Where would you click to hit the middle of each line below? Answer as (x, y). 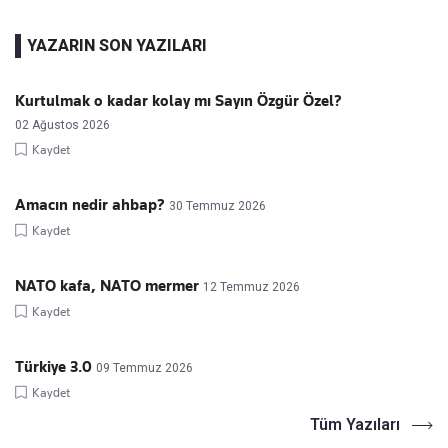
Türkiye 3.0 (53, 367)
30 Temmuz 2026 (217, 206)
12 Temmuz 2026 (251, 287)
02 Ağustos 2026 (62, 125)
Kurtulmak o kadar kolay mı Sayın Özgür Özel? (178, 101)
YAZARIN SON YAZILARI (117, 45)
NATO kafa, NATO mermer (107, 286)
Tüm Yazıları (355, 424)
